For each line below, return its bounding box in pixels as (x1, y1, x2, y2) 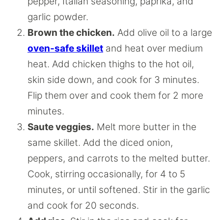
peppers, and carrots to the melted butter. (27, 152, 210, 164)
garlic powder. (27, 11, 91, 23)
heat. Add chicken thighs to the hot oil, (27, 58, 194, 70)
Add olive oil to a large (115, 27, 212, 38)
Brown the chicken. (27, 27, 115, 38)
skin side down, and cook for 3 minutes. (27, 74, 199, 85)
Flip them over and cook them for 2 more (27, 89, 203, 101)
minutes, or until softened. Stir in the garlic (27, 184, 210, 195)
